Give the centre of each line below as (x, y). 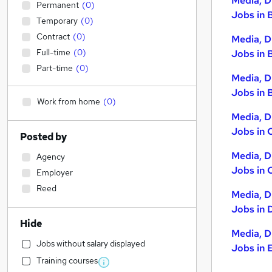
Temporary (57, 21)
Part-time (55, 68)
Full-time (53, 52)
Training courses (67, 260)
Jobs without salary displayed (91, 243)
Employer (55, 172)
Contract (53, 36)
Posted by (43, 137)
